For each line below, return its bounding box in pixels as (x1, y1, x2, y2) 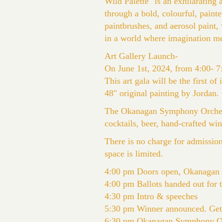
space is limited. (105, 149, 163, 159)
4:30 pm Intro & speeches (105, 191, 198, 201)
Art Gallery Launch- (105, 51, 178, 61)
